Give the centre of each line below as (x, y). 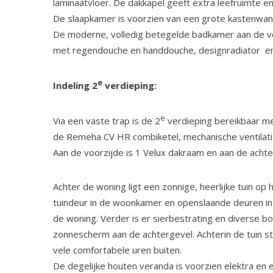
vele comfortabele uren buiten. (117, 250)
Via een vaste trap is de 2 (107, 121)
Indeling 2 (75, 85)
